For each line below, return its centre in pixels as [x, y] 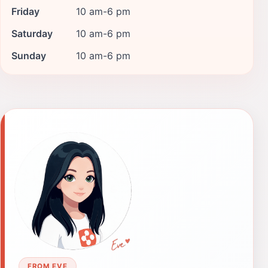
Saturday [32, 33]
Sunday [29, 55]
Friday [25, 11]
